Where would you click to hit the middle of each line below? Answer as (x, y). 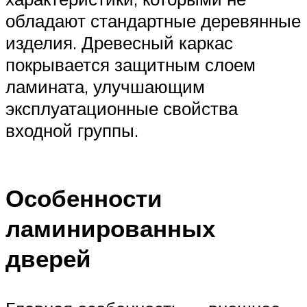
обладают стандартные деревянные (153, 20)
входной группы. (72, 130)
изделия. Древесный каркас (119, 42)
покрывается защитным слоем (131, 64)
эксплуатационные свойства (122, 108)
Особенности (84, 198)
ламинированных (110, 228)
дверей (48, 258)
